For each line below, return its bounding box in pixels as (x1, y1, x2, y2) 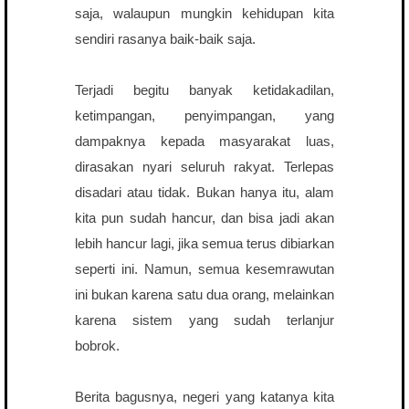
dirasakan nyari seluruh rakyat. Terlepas (75, 160, 334, 175)
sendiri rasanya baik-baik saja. (75, 32, 259, 47)
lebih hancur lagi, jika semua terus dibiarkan (75, 236, 334, 252)
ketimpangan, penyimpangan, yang (75, 109, 334, 124)
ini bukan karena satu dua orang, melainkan (75, 288, 334, 303)
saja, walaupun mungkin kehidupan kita (75, 6, 334, 22)
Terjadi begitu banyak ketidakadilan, (75, 83, 334, 99)
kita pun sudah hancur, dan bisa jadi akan (75, 211, 334, 226)
